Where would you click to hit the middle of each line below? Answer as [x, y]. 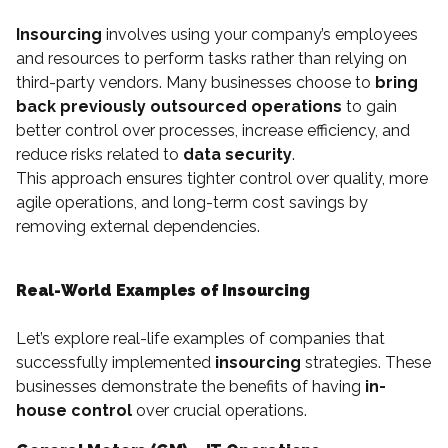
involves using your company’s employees [260, 34]
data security [237, 154]
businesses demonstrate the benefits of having [190, 386]
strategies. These [366, 362]
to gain [369, 106]
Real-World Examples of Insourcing [163, 290]
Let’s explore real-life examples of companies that [200, 338]
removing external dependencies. [138, 226]
